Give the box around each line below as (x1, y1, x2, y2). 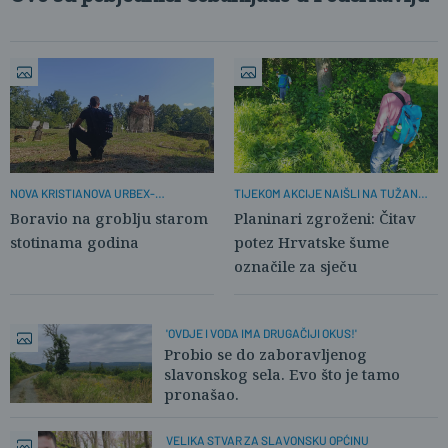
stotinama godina (10, 231, 139, 252)
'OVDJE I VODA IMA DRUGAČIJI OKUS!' (165, 326, 357, 340)
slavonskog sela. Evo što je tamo (164, 363, 400, 384)
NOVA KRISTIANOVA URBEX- (10, 185, 155, 200)
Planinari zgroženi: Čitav (234, 207, 416, 228)
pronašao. (164, 383, 239, 404)
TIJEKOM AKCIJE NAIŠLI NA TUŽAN (234, 185, 418, 200)
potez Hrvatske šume (234, 231, 389, 252)
